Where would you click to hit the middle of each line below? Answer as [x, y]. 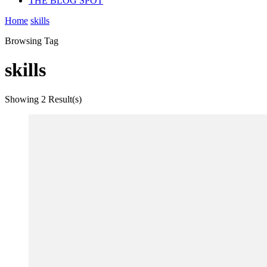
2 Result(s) [61, 99]
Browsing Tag [32, 41]
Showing [23, 99]
